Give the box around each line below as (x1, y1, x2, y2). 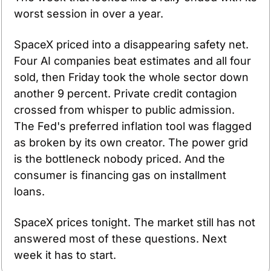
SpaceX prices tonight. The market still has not (14, 215, 255, 229)
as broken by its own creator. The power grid (14, 135, 248, 149)
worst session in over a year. (14, 7, 163, 20)
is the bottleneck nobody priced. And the (14, 152, 225, 165)
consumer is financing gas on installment (14, 168, 226, 181)
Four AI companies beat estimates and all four (14, 54, 251, 67)
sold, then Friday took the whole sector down (14, 70, 249, 83)
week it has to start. (14, 248, 116, 261)
